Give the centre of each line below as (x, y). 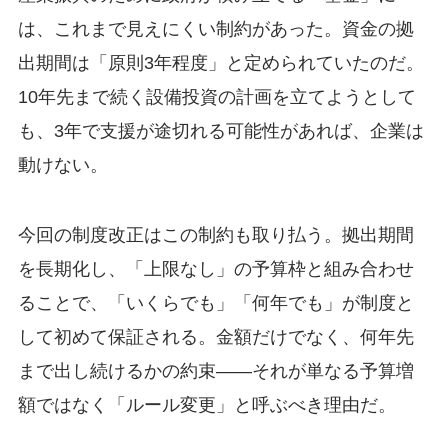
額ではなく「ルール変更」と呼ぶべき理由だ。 (206, 404)
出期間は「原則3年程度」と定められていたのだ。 (220, 62)
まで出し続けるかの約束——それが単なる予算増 (215, 370)
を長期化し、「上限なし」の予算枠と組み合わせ (215, 268)
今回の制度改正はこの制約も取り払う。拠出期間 (215, 234)
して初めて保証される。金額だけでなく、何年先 (215, 336)
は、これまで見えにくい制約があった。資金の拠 (215, 28)
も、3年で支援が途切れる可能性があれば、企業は (220, 130)
